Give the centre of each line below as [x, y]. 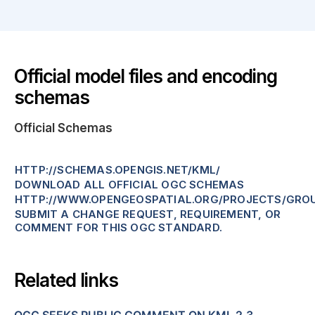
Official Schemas [63, 128]
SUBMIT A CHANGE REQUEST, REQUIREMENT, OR [148, 214]
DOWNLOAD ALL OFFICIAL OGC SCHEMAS [130, 185]
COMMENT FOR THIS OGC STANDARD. [118, 228]
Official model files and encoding [146, 77]
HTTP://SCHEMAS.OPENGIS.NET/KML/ [118, 170]
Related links [66, 281]
